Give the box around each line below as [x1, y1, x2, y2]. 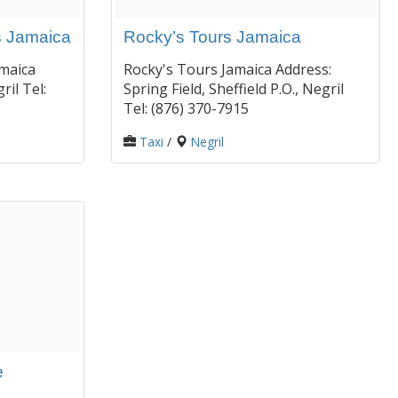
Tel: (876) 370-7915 [123, 99, 249, 119]
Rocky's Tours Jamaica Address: [123, 60, 331, 80]
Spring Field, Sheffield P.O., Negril [123, 79, 344, 99]
